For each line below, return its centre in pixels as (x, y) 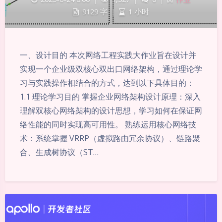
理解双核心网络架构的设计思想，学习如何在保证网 (111, 110)
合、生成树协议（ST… (59, 152)
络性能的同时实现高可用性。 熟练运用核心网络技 (108, 124)
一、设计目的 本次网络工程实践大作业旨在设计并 (108, 55)
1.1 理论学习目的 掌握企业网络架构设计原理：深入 (110, 96)
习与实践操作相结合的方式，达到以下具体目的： (107, 83)
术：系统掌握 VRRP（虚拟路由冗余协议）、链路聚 (110, 138)
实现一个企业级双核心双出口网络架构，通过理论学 (111, 69)
